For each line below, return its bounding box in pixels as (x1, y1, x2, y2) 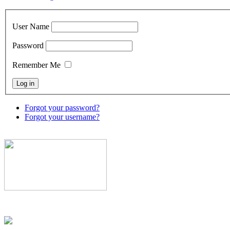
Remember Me (12, 61, 61, 70)
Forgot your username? (25, 112, 100, 122)
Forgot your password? (25, 103, 100, 112)
